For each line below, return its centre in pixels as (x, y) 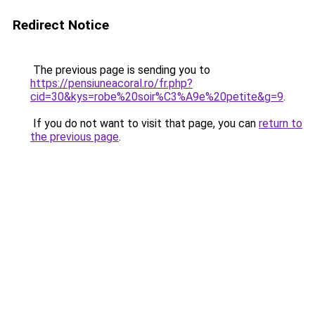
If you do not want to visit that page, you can (144, 123)
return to (281, 123)
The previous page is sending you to (120, 70)
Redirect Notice (61, 25)
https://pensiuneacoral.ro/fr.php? (111, 83)
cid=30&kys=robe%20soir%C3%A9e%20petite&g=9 (157, 97)
